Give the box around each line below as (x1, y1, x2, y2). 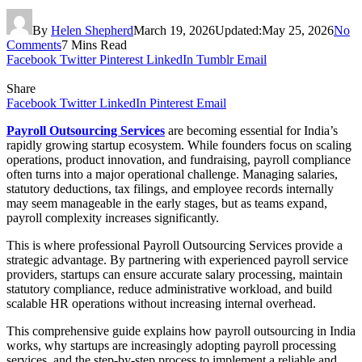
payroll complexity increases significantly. (6, 210, 219, 225)
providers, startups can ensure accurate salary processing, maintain (6, 267, 343, 281)
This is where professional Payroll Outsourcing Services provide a (6, 238, 343, 252)
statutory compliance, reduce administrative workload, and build (6, 281, 332, 296)
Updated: (215, 23, 262, 37)
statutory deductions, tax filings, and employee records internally (6, 181, 334, 196)
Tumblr (196, 52, 234, 66)
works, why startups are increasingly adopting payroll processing (6, 338, 336, 352)
